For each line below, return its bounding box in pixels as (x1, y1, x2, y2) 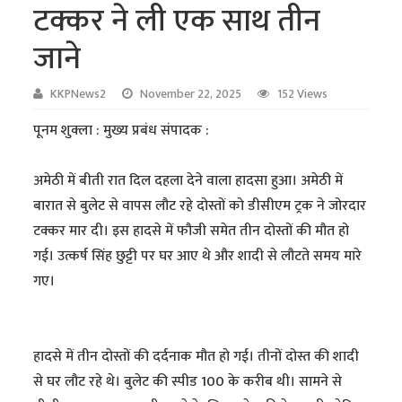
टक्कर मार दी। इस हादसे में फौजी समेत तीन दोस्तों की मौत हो (33, 218, 350, 243)
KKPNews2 (50, 83, 107, 104)
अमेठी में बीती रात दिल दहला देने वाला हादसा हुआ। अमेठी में (33, 168, 344, 193)
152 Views (277, 83, 328, 104)
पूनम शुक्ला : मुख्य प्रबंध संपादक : (33, 118, 210, 143)
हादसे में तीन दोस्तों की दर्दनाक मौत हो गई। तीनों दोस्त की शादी (33, 344, 360, 369)
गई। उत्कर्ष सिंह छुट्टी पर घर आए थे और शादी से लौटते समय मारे (33, 243, 363, 268)
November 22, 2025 (140, 83, 242, 104)
